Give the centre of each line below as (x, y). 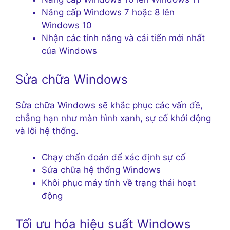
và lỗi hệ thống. (47, 131)
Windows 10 (67, 25)
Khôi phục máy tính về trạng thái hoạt (119, 183)
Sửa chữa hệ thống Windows (101, 170)
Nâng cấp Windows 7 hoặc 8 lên (108, 12)
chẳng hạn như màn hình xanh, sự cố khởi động (113, 118)
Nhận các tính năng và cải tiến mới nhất (123, 38)
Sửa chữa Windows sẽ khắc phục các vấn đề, (109, 106)
